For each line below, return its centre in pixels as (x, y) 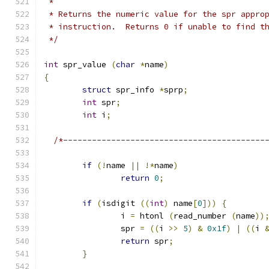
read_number (202, 216)
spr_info (135, 90)
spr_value (85, 65)
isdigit (121, 203)
